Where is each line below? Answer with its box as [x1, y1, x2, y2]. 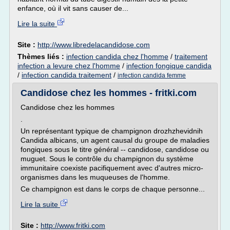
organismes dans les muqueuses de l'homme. [21, 173, 170, 181]
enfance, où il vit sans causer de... [17, 4, 128, 12]
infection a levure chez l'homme [17, 62, 120, 70]
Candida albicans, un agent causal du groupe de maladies [21, 136, 209, 144]
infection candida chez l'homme [66, 52, 168, 61]
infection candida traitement [22, 71, 111, 79]
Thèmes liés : [17, 52, 66, 61]
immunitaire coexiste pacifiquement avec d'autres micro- [21, 164, 203, 172]
